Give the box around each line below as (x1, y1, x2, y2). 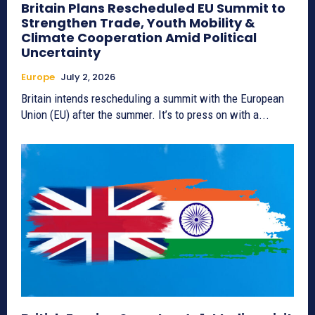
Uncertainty (21, 44, 101, 62)
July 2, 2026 (60, 70, 115, 84)
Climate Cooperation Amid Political (21, 29, 257, 47)
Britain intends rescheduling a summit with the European (21, 91, 284, 106)
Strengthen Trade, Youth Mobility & (21, 14, 255, 32)
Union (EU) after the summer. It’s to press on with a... (21, 108, 269, 122)
